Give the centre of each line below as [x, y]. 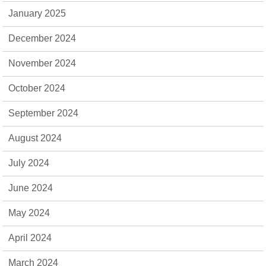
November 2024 [42, 63]
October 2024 [37, 88]
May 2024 [29, 213]
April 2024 [30, 238]
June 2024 [31, 188]
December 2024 [42, 38]
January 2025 [37, 13]
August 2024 [35, 138]
